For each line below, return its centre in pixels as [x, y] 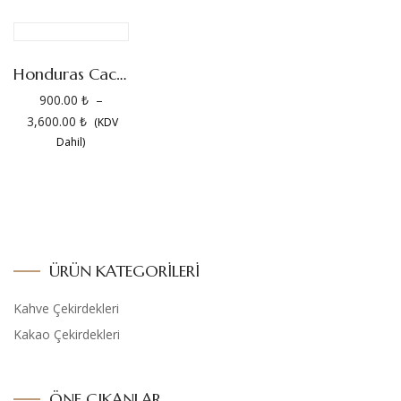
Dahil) [70, 142]
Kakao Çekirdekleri [67, 334]
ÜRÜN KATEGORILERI [124, 271]
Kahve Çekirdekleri [66, 308]
